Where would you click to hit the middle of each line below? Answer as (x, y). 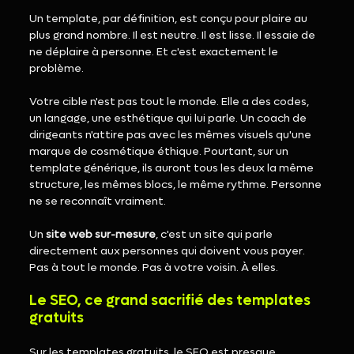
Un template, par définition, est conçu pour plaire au (170, 19)
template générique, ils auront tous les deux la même (173, 168)
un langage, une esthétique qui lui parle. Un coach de (169, 119)
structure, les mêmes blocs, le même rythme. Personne (177, 185)
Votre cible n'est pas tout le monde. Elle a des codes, (171, 102)
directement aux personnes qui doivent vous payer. (169, 251)
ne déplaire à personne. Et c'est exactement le (155, 52)
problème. (57, 69)
